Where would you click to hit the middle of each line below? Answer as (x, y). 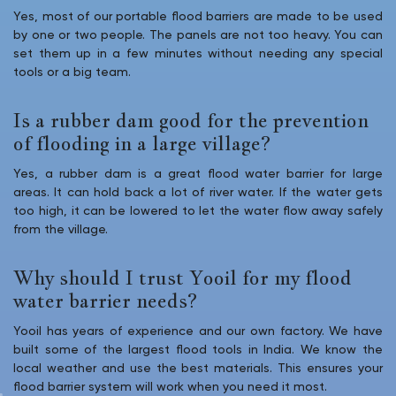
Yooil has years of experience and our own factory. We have (198, 331)
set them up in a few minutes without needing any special (198, 53)
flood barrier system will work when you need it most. (170, 387)
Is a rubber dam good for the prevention (191, 120)
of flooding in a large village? (145, 143)
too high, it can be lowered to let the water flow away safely (198, 211)
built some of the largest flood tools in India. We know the (198, 350)
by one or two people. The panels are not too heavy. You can (198, 35)
